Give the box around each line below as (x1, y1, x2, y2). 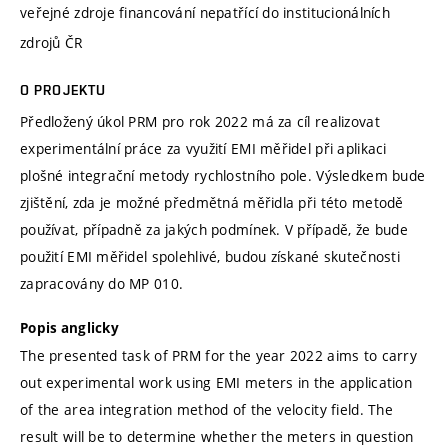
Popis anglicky (20, 319, 119, 338)
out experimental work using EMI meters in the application (20, 373, 412, 393)
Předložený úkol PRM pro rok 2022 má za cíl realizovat (20, 111, 380, 131)
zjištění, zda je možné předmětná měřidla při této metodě (20, 192, 404, 212)
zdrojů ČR (20, 32, 83, 52)
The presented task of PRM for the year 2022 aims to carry (20, 346, 417, 366)
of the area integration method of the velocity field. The (20, 400, 393, 420)
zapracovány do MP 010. (20, 273, 184, 293)
